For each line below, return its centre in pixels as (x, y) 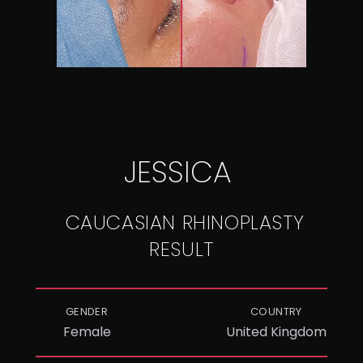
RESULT (181, 249)
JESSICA (177, 172)
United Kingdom (276, 332)
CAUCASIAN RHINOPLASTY (185, 222)
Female (87, 332)
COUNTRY (276, 312)
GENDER (87, 312)
